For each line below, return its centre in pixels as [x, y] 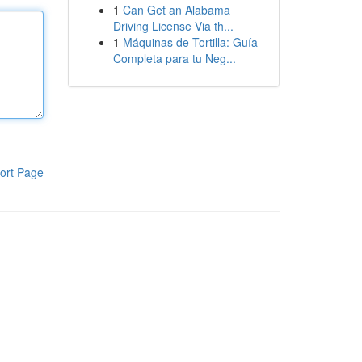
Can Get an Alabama [176, 10]
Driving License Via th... [173, 26]
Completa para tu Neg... [174, 58]
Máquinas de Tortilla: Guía [190, 42]
